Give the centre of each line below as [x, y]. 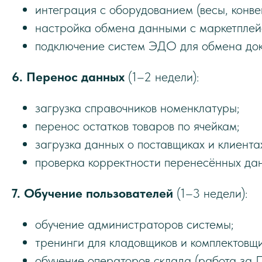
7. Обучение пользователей [92, 193]
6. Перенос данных [68, 77]
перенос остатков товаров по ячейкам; [137, 126]
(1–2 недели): [162, 77]
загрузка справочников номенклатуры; [137, 108]
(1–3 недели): [210, 193]
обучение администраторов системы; [134, 224]
